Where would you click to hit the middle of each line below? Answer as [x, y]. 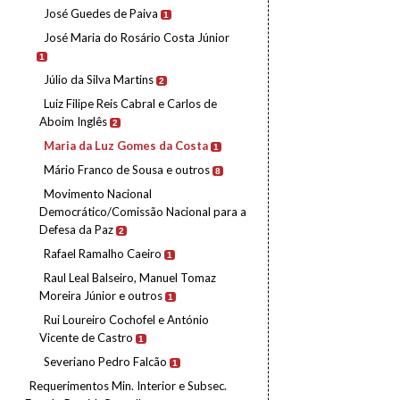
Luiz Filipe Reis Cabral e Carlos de [130, 104]
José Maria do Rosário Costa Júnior [137, 37]
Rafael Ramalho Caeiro [103, 254]
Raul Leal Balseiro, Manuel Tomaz [130, 278]
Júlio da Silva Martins [99, 79]
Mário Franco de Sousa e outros [127, 170]
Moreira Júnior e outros [101, 296]
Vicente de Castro [86, 337]
